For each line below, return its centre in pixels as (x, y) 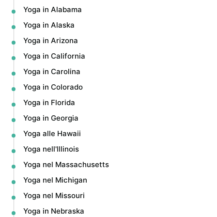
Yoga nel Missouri (54, 196)
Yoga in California (54, 56)
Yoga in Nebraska (54, 211)
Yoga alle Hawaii (52, 134)
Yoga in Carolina (52, 72)
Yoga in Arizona (51, 41)
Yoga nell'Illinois (51, 149)
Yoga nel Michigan (55, 180)
